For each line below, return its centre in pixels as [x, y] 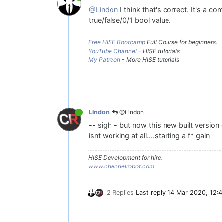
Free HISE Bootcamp [117, 42]
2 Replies [120, 192]
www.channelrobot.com [121, 166]
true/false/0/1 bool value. [130, 20]
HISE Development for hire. [125, 157]
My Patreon [104, 59]
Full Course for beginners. [181, 42]
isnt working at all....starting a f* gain [149, 136]
